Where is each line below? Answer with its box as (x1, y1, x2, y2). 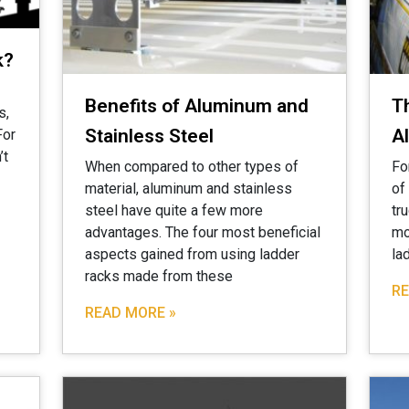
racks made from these (85, 267, 233, 285)
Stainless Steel (85, 125, 214, 147)
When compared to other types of (85, 158, 299, 175)
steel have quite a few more (85, 202, 263, 219)
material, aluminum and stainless (85, 180, 292, 197)
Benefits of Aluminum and (85, 95, 309, 117)
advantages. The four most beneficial (85, 224, 320, 241)
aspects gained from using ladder (85, 246, 299, 263)
